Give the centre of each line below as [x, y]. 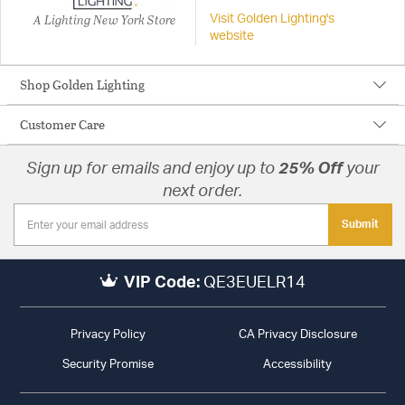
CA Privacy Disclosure [297, 335]
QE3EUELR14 [255, 283]
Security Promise [108, 365]
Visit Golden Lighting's [272, 19]
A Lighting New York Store [104, 20]
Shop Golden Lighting [82, 85]
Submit [360, 225]
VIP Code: [162, 283]
